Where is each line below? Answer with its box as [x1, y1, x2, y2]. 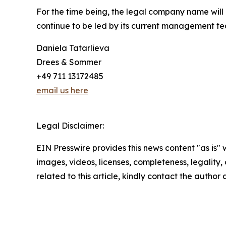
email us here [36, 85, 88, 95]
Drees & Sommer [36, 56, 101, 67]
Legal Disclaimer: [36, 120, 104, 131]
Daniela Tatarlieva [36, 42, 109, 53]
